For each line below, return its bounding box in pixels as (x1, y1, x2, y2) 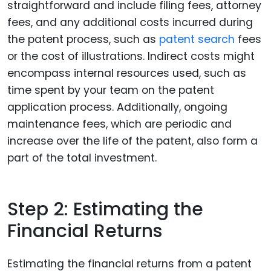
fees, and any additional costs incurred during (7, 15, 253, 30)
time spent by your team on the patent (7, 83, 214, 98)
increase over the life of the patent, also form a (7, 134, 258, 149)
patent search (159, 32, 238, 47)
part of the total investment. (7, 151, 157, 166)
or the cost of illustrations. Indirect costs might (7, 49, 255, 64)
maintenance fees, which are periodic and (7, 117, 232, 132)
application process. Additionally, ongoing (7, 100, 227, 115)
